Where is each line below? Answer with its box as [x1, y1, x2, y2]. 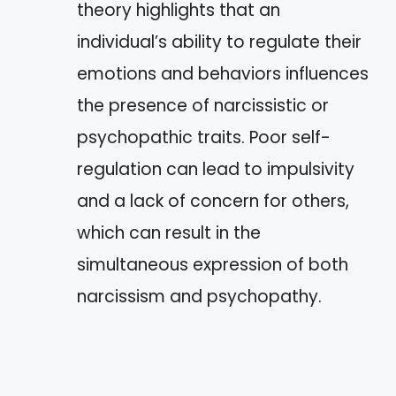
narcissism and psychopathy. [77, 284, 322, 308]
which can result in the [77, 220, 261, 245]
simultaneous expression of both [77, 252, 348, 277]
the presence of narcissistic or [77, 93, 329, 118]
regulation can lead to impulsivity [77, 156, 354, 181]
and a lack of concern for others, [77, 188, 349, 213]
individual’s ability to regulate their [77, 29, 362, 54]
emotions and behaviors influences [77, 61, 369, 86]
